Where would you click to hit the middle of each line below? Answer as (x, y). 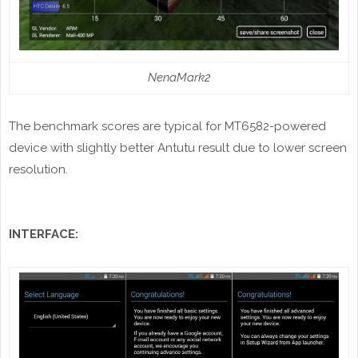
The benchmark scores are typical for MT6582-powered (167, 127)
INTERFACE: (44, 235)
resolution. (38, 170)
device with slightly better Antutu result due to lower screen (178, 148)
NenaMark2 (179, 78)
